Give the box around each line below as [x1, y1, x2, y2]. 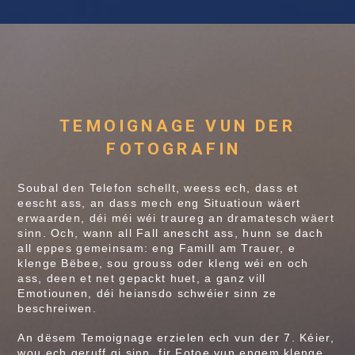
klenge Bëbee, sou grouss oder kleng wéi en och [17, 256, 309, 269]
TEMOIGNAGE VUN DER [59, 116, 296, 136]
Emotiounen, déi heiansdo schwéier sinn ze [17, 286, 277, 300]
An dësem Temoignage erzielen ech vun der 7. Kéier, [17, 331, 334, 345]
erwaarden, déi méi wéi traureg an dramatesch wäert [17, 211, 334, 224]
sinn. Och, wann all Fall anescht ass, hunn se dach [17, 226, 323, 239]
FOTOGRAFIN [106, 139, 242, 158]
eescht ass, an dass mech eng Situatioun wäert [17, 196, 301, 209]
